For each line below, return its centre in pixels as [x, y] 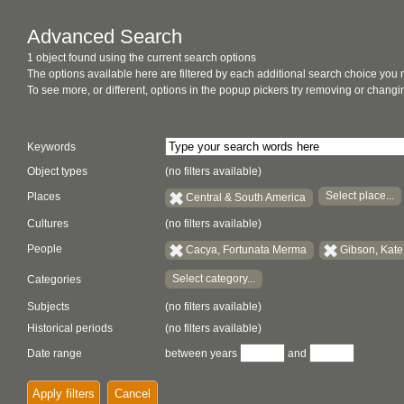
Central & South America [246, 197]
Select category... [214, 279]
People [45, 249]
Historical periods [70, 328]
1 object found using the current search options [142, 58]
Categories [54, 280]
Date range [55, 353]
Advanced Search [105, 37]
